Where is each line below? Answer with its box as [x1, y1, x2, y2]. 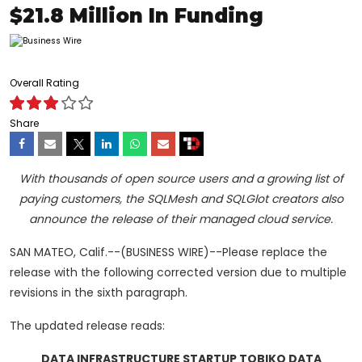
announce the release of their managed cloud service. [29, 211, 333, 228]
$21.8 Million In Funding [10, 4, 263, 28]
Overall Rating [10, 76, 79, 90]
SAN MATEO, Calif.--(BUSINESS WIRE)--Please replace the [10, 244, 327, 261]
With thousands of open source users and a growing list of [19, 170, 343, 187]
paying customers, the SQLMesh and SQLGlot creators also [19, 191, 343, 208]
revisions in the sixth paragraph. [10, 284, 187, 301]
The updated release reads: [10, 318, 165, 335]
